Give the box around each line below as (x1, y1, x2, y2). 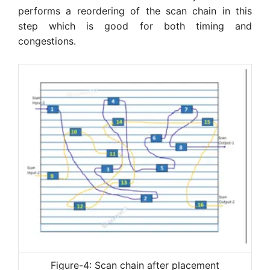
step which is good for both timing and (18, 19, 252, 32)
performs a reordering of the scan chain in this (18, 4, 252, 17)
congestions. (18, 34, 79, 47)
